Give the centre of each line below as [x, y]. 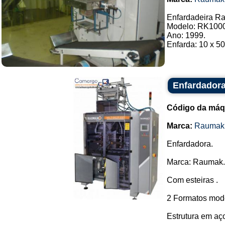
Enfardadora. [190, 144]
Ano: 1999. [186, 35]
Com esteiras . [192, 180]
